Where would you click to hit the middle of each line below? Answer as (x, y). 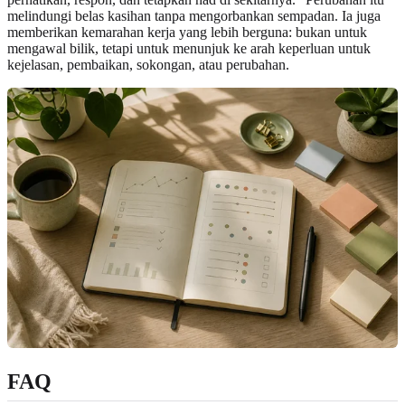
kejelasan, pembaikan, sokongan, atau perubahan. (148, 64)
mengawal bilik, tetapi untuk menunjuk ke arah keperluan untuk (189, 48)
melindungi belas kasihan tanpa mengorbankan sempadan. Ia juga (194, 15)
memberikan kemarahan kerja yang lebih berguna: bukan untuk (187, 32)
